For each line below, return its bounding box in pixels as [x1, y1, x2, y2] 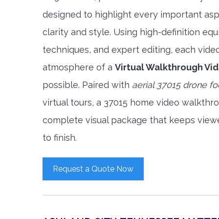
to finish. [43, 132, 77, 143]
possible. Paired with [43, 80, 132, 90]
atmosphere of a [43, 62, 115, 72]
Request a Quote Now [53, 164, 133, 174]
